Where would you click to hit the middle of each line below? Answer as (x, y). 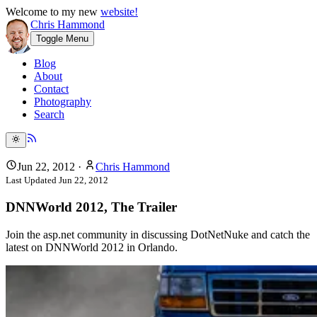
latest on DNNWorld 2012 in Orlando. (92, 247)
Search (49, 114)
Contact (51, 89)
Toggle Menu (62, 39)
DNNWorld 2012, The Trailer (91, 207)
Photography (63, 102)
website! (119, 12)
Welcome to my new (53, 12)
